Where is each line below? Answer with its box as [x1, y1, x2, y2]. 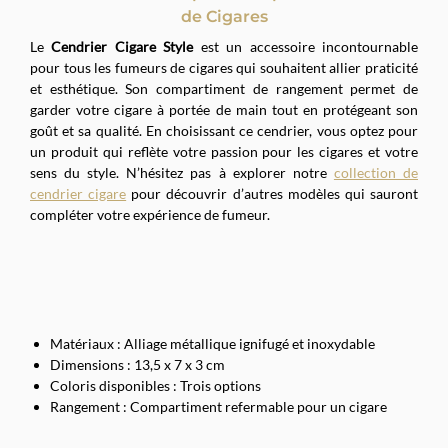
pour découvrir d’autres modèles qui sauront [126, 185, 419, 203]
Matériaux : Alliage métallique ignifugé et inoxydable [50, 334, 375, 352]
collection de [333, 164, 419, 182]
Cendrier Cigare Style [51, 38, 194, 56]
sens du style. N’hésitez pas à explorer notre [30, 164, 334, 182]
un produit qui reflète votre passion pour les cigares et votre [30, 143, 418, 161]
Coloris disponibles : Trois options [50, 376, 261, 394]
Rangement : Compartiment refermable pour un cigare [50, 397, 387, 415]
